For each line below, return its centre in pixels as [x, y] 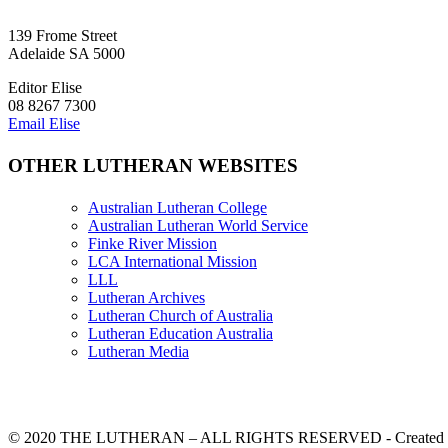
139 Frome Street [62, 36]
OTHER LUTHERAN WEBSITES [153, 165]
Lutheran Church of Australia [180, 315]
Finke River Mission [152, 243]
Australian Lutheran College [177, 207]
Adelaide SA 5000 [66, 54]
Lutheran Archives [146, 297]
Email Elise [44, 124]
